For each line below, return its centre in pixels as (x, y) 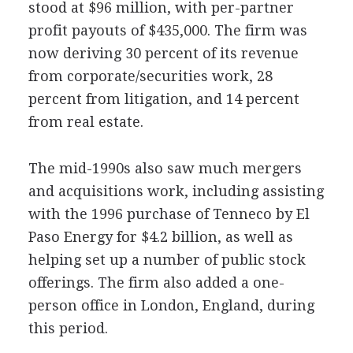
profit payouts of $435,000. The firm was (167, 30)
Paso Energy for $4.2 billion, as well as (160, 237)
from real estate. (85, 122)
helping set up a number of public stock (167, 260)
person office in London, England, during (171, 305)
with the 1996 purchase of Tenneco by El (169, 214)
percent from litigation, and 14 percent (163, 99)
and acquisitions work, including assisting (176, 191)
